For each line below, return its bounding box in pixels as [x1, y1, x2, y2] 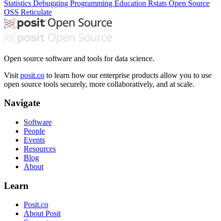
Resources [24, 145, 56, 153]
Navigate [4, 98, 40, 109]
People [24, 127, 45, 135]
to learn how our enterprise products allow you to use [44, 71, 212, 79]
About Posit [24, 209, 61, 218]
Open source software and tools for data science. [4, 54, 154, 63]
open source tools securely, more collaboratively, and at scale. [4, 79, 194, 88]
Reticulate [21, 7, 52, 16]
